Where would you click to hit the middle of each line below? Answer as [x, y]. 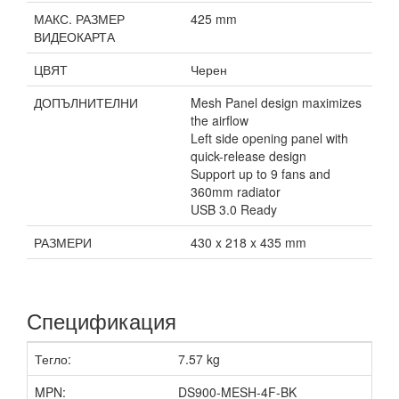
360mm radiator [236, 191]
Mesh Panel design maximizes [276, 102]
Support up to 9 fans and [261, 174]
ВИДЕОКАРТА [74, 37]
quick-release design [248, 156]
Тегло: [53, 359]
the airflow [220, 120]
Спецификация [102, 320]
